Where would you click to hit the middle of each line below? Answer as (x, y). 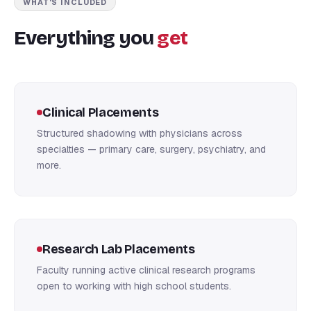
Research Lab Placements (119, 249)
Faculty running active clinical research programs (146, 270)
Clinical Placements (101, 112)
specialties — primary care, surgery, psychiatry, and (151, 149)
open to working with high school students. (134, 286)
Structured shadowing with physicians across (140, 133)
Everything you (86, 38)
